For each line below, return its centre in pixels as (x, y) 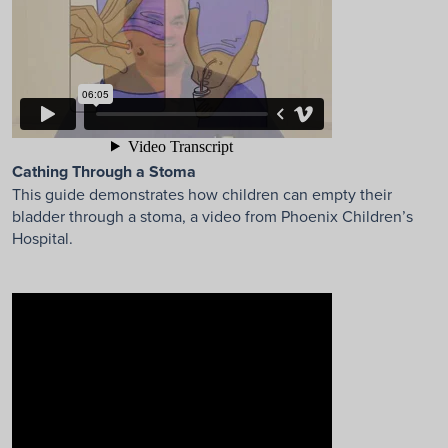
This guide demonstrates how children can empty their (202, 194)
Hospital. (42, 238)
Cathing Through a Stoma (104, 172)
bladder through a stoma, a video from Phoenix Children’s (212, 216)
